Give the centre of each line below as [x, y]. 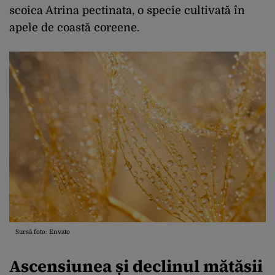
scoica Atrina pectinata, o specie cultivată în [127, 10]
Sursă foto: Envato [43, 232]
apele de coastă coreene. [74, 27]
